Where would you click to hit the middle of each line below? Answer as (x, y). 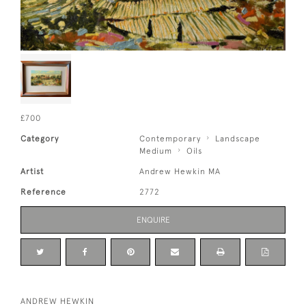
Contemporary (170, 139)
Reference (43, 192)
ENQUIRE (153, 220)
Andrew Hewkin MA (180, 172)
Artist (32, 172)
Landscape (238, 139)
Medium (156, 151)
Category (40, 139)
